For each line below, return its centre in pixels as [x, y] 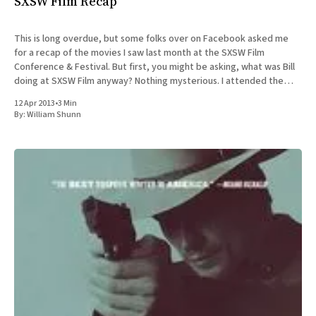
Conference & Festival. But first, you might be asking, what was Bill [154, 67]
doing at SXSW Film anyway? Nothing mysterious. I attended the [74, 81]
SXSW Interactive [51, 95]
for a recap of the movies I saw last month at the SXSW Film [139, 53]
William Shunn [54, 114]
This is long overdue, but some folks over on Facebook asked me [151, 38]
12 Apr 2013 [35, 103]
